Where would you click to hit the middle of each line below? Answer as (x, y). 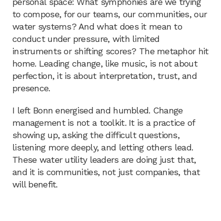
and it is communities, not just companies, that (106, 172)
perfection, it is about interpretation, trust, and (105, 76)
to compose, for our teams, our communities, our (110, 14)
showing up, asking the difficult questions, (96, 135)
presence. (31, 88)
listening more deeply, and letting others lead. (103, 147)
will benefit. (35, 184)
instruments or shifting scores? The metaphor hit (110, 51)
